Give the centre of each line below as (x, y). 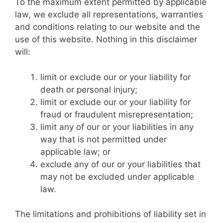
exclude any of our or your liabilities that (120, 164)
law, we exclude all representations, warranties (109, 14)
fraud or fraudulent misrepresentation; (117, 114)
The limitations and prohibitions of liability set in (111, 214)
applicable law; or (75, 152)
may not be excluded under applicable (117, 176)
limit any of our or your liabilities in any (117, 127)
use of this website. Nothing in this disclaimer (106, 39)
